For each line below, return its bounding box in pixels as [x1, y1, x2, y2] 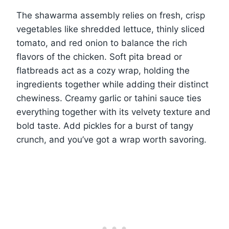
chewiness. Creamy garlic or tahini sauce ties [16, 93, 201, 104]
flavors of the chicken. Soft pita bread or [16, 52, 182, 62]
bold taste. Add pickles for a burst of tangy [16, 121, 193, 131]
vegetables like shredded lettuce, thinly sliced [16, 24, 205, 35]
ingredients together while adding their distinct [16, 79, 209, 90]
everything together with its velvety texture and [16, 107, 211, 118]
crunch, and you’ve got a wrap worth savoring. [16, 134, 207, 145]
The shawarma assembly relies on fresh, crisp [16, 10, 205, 21]
